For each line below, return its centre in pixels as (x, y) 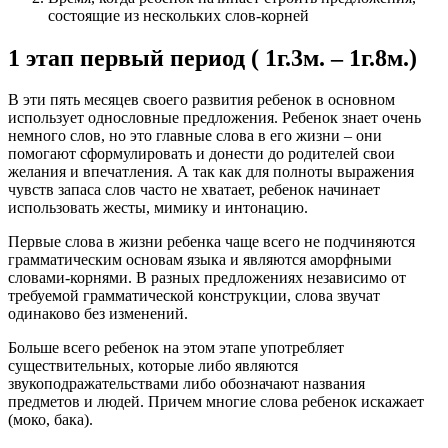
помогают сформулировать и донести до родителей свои (201, 154)
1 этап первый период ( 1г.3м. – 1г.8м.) (212, 57)
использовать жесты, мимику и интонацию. (158, 208)
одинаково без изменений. (98, 314)
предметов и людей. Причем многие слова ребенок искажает (216, 402)
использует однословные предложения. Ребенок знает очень (214, 118)
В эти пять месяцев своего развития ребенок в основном (201, 100)
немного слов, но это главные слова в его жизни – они (195, 136)
